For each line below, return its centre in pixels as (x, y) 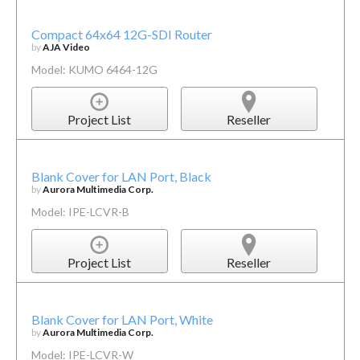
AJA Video (66, 47)
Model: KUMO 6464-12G (94, 69)
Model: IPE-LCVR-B (80, 212)
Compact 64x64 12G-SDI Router (121, 34)
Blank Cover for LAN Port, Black (121, 177)
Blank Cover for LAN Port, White (122, 319)
